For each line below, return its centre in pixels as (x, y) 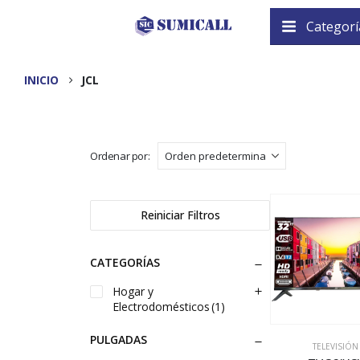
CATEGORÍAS (125, 262)
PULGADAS (119, 340)
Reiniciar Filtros (180, 215)
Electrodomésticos (161, 307)
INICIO (41, 80)
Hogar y (133, 291)
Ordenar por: (120, 156)
